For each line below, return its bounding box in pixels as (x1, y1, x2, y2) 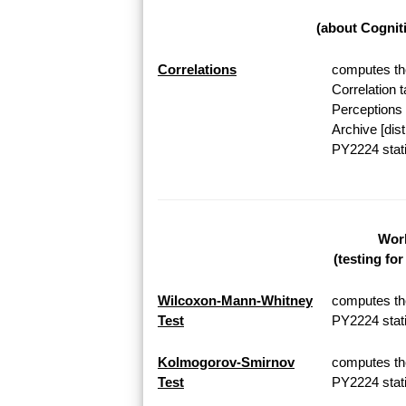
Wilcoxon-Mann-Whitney (158, 293, 313, 309)
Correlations (158, 62, 237, 78)
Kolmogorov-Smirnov (158, 354, 295, 371)
